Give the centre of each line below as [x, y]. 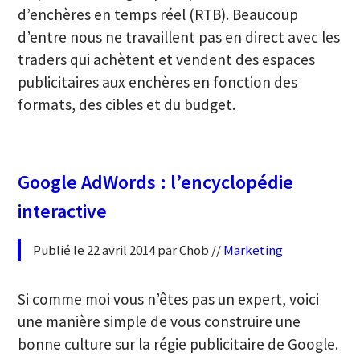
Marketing [254, 250]
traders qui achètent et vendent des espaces [167, 59]
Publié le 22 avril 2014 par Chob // [129, 250]
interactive [63, 211]
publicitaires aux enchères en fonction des [158, 82]
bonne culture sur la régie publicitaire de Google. [178, 344]
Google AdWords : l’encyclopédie [156, 182]
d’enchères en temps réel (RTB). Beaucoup [158, 14]
